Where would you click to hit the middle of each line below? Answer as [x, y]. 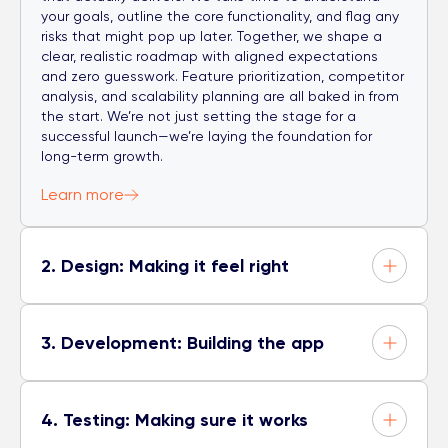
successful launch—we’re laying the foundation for [206, 136]
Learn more [82, 194]
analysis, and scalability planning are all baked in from [220, 96]
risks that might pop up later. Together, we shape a [211, 36]
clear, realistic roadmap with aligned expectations [209, 56]
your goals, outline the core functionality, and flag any [220, 16]
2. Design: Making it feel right [165, 265]
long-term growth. [102, 156]
